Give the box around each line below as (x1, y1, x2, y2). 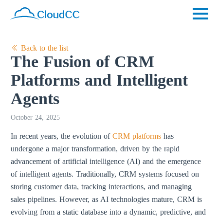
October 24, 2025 (11, 114, 60, 121)
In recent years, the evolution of (11, 132, 113, 140)
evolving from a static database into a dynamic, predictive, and (11, 208, 206, 216)
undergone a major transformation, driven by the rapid (11, 145, 180, 153)
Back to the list (18, 44, 69, 52)
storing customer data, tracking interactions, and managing (11, 182, 192, 191)
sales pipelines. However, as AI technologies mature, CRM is (11, 195, 202, 203)
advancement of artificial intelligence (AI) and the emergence (11, 157, 201, 165)
